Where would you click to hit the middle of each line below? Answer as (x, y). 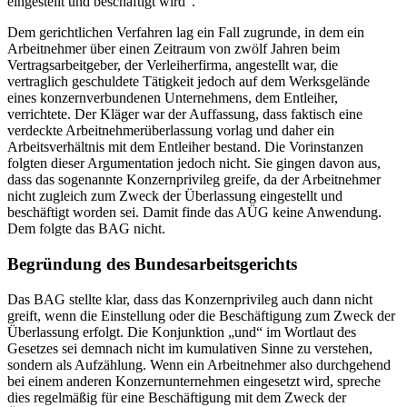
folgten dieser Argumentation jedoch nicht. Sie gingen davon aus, (194, 164)
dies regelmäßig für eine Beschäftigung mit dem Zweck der (177, 397)
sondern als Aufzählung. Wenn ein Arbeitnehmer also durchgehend (199, 364)
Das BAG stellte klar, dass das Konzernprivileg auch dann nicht (190, 299)
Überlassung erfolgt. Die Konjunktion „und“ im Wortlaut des (182, 332)
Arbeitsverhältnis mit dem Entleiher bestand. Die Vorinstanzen (185, 147)
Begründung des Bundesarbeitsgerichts (152, 263)
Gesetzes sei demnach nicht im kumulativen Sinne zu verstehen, (190, 348)
